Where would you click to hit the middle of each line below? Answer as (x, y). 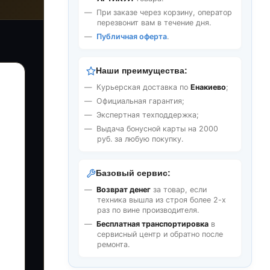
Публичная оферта (132, 36)
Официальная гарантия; (140, 101)
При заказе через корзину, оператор (164, 12)
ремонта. (113, 244)
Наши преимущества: (142, 71)
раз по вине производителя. (148, 210)
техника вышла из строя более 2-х (162, 200)
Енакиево (208, 87)
